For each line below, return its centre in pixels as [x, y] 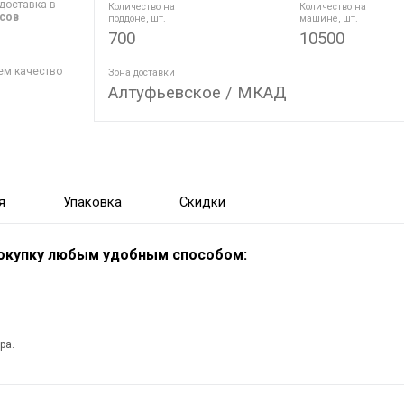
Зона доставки [142, 73]
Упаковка [92, 202]
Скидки [202, 202]
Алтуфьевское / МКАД [197, 93]
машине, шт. [329, 18]
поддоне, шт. [137, 18]
